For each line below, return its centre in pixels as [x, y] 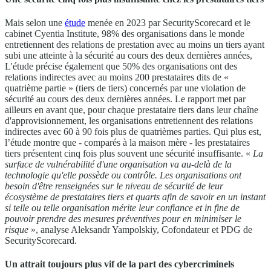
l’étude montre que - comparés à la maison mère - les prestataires [127, 143]
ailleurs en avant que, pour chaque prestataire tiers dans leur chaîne [132, 110]
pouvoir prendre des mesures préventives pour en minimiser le [123, 219]
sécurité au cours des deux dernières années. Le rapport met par [125, 99]
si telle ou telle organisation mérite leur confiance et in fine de [122, 208]
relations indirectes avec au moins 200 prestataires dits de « [117, 77]
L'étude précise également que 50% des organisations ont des [121, 67]
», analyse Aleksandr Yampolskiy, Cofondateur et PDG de [140, 230]
